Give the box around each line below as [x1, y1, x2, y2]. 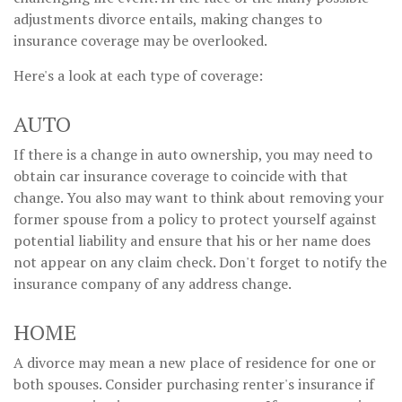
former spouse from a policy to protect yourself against [13, 208, 377, 229]
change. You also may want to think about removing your [13, 187, 384, 207]
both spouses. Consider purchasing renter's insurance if [13, 373, 374, 394]
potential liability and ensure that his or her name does [13, 230, 371, 250]
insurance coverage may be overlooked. [13, 30, 267, 50]
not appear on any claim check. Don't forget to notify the [13, 251, 387, 272]
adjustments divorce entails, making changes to [13, 8, 322, 29]
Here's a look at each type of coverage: [13, 65, 263, 85]
